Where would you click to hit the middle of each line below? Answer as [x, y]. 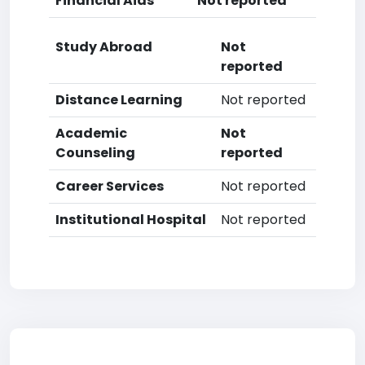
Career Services [110, 186]
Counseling [95, 153]
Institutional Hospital [131, 220]
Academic [91, 133]
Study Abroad [104, 47]
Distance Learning [119, 100]
